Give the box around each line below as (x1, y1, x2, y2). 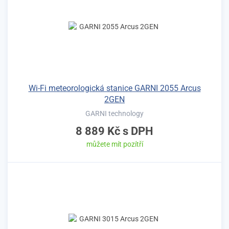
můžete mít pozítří (86, 140, 143, 148)
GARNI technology (85, 109, 144, 118)
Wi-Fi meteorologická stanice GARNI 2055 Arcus (28, 83, 201, 93)
